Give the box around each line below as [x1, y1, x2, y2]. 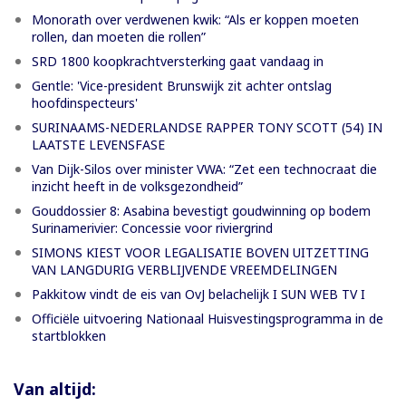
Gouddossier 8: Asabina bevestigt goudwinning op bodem [32, 202, 371, 220]
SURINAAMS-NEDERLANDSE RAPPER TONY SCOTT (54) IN [32, 119, 382, 137]
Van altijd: [14, 378, 96, 401]
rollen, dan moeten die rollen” [32, 28, 206, 46]
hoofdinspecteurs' [32, 94, 138, 112]
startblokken [32, 327, 106, 345]
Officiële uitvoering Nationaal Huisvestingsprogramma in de [32, 310, 383, 328]
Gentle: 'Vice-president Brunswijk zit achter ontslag [32, 77, 332, 95]
